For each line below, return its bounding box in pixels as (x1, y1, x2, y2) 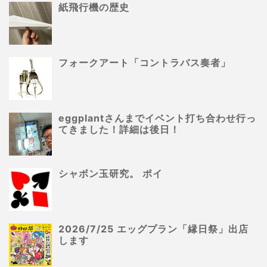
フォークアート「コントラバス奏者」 (58, 57, 231, 69)
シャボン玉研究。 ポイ (58, 167, 163, 180)
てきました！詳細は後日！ (58, 123, 181, 136)
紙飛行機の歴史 (58, 1, 130, 14)
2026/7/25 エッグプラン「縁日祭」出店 (58, 223, 249, 235)
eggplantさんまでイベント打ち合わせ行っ (58, 112, 257, 125)
